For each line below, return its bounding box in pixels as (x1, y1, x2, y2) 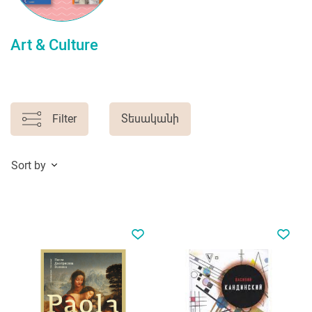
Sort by (11, 158, 46, 172)
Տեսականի (120, 111, 179, 125)
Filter (52, 111, 77, 125)
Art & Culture (10, 36, 98, 54)
